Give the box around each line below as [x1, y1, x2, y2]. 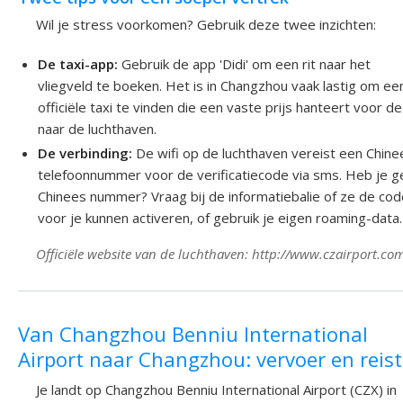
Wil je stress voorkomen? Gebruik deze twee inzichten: [36, 14, 376, 33]
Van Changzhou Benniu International [18, 319, 368, 347]
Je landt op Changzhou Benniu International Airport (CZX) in [36, 381, 397, 399]
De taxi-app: [38, 54, 119, 73]
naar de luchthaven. [38, 119, 157, 138]
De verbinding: [38, 143, 133, 162]
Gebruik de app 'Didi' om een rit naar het [118, 54, 372, 73]
